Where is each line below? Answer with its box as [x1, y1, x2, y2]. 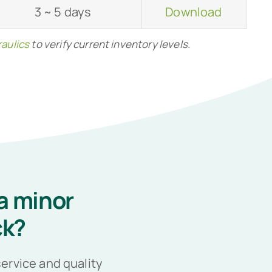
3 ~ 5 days [34, 4, 92, 21]
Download [165, 4, 222, 21]
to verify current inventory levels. [29, 37, 191, 52]
